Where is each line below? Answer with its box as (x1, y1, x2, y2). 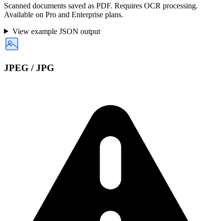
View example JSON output (12, 27, 100, 36)
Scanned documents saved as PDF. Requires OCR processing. (4, 1, 198, 10)
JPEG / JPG (4, 63, 54, 74)
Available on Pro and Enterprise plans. (4, 10, 123, 19)
